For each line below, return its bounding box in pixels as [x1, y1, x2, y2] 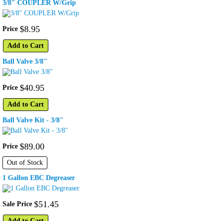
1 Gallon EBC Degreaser [2, 174, 75, 182]
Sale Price [2, 200, 32, 208]
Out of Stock [7, 159, 43, 167]
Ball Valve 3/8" [2, 58, 47, 66]
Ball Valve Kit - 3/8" [2, 116, 64, 124]
